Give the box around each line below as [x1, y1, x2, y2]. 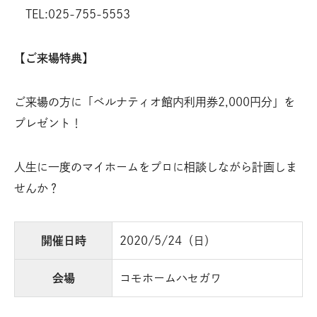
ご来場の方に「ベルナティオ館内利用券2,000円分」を [14, 96, 295, 108]
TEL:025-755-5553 [14, 8, 130, 20]
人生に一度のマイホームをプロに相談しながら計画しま [14, 161, 297, 173]
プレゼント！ [14, 117, 82, 129]
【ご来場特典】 [14, 52, 93, 64]
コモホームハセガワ [120, 272, 221, 284]
